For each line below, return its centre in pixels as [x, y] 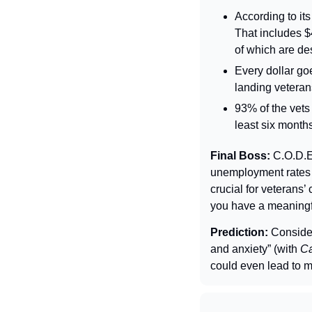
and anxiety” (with [255, 249]
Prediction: [241, 232]
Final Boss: [242, 155]
